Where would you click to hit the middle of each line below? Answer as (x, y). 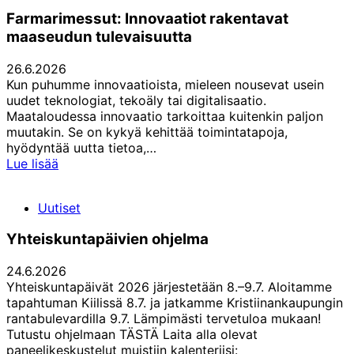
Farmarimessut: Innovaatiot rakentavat (147, 19)
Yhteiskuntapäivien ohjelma (107, 239)
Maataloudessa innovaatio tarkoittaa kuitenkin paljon (165, 116)
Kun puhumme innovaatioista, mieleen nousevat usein (165, 84)
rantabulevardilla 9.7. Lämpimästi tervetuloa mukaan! (164, 319)
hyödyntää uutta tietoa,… (81, 147)
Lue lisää (32, 163)
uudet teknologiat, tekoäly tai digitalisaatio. (136, 100)
